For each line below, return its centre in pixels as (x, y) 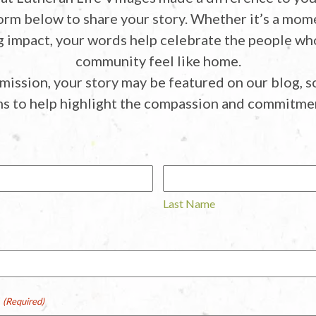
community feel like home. (158, 60)
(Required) (24, 301)
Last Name (189, 203)
